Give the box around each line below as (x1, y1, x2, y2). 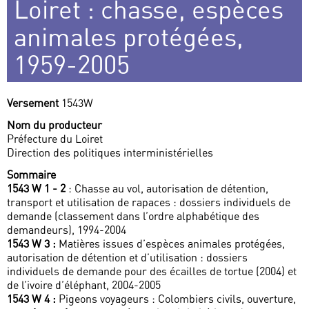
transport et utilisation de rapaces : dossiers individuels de (7, 195, 290, 210)
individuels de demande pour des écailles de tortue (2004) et (7, 264, 297, 279)
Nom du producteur (7, 118, 102, 132)
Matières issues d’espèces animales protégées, (56, 237, 285, 251)
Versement (7, 96, 61, 110)
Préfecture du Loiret (7, 132, 103, 146)
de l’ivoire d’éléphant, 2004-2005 (7, 278, 161, 292)
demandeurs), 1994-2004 (7, 223, 126, 237)
